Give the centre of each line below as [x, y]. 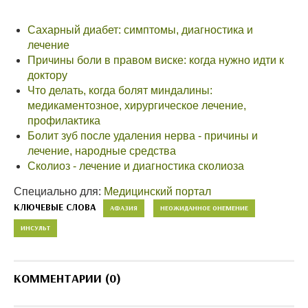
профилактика [64, 121]
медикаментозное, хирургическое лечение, [137, 106]
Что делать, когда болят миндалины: [120, 91]
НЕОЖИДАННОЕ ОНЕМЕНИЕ [204, 208]
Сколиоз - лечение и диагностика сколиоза [136, 166]
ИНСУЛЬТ [35, 228]
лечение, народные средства [102, 151]
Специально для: [59, 192]
